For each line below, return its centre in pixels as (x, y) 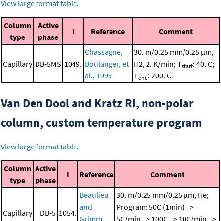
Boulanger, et (107, 64)
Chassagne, (104, 52)
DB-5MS (48, 64)
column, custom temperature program (102, 123)
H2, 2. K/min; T (158, 64)
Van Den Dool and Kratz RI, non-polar (97, 103)
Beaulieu (94, 195)
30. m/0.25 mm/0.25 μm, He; (163, 195)
